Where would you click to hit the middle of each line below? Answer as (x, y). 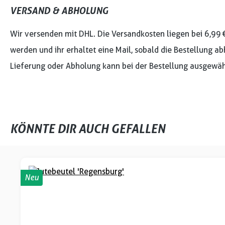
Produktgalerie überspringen (72, 151)
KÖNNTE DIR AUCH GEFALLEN (88, 129)
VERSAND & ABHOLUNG (59, 11)
